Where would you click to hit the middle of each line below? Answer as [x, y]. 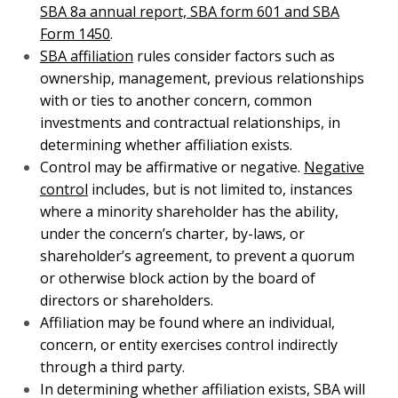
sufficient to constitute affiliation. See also [171, 366]
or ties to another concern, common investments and [203, 33]
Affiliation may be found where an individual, [179, 233]
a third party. [78, 278]
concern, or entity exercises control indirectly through [205, 255]
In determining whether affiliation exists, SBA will [192, 300]
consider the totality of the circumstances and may [196, 322]
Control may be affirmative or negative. [163, 100]
